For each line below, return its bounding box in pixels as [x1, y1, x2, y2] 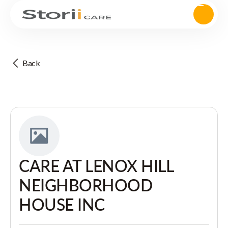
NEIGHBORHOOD [19, 175, 153, 195]
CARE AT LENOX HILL [19, 156, 174, 176]
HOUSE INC [19, 194, 105, 214]
